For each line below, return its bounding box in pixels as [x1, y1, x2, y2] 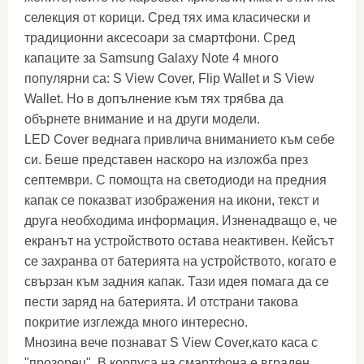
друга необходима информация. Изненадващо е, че [24, 214, 337, 227]
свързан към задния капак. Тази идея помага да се [24, 275, 329, 288]
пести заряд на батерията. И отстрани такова [24, 295, 298, 309]
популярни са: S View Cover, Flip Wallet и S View [24, 71, 314, 85]
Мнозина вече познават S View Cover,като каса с [24, 336, 318, 349]
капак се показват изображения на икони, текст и [24, 193, 319, 207]
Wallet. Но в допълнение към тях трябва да [24, 92, 284, 106]
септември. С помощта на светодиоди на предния [24, 173, 327, 187]
